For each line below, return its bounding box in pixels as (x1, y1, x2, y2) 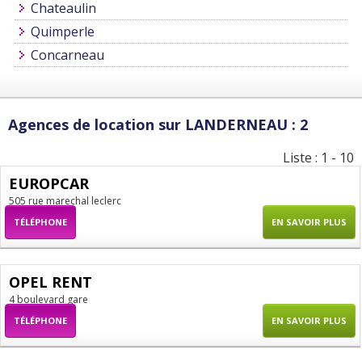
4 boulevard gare (9, 293, 88, 307)
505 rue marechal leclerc (9, 194, 121, 208)
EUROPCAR (9, 174, 89, 194)
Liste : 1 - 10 (283, 149, 354, 167)
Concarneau (30, 46, 104, 65)
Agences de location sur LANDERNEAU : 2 (8, 115, 308, 135)
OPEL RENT (9, 272, 92, 293)
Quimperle (30, 23, 95, 41)
